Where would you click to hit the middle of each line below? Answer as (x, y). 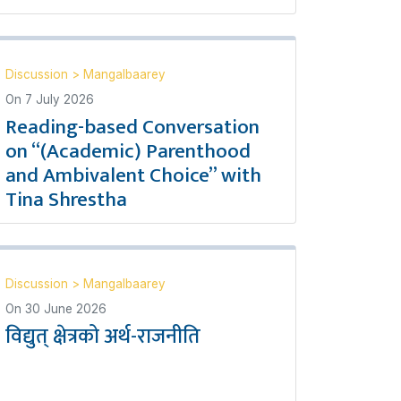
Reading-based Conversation (132, 127)
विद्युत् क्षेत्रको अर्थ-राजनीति (103, 336)
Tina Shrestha (66, 199)
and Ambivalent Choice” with (133, 175)
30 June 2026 (66, 308)
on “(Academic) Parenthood (128, 151)
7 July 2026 (60, 99)
